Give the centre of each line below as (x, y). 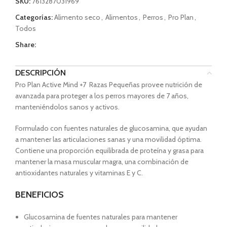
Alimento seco (77, 17)
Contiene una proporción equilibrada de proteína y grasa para (109, 151)
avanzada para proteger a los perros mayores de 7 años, (102, 96)
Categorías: (34, 17)
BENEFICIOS (40, 195)
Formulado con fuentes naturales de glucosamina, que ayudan (111, 128)
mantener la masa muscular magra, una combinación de (102, 162)
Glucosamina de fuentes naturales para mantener (101, 217)
